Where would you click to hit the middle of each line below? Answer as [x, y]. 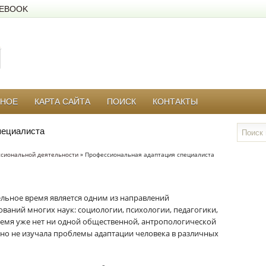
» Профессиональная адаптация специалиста [146, 154]
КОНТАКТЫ [175, 102]
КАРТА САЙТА [62, 102]
